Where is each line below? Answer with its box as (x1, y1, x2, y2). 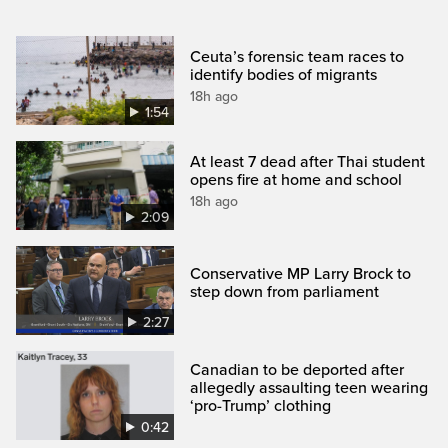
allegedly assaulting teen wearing (190, 377, 429, 398)
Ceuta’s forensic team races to (190, 46, 405, 67)
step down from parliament (190, 281, 380, 302)
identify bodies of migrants (190, 64, 378, 85)
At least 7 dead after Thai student (190, 151, 426, 172)
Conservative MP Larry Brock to (190, 263, 412, 284)
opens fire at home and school (190, 169, 403, 190)
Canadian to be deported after (190, 359, 405, 380)
